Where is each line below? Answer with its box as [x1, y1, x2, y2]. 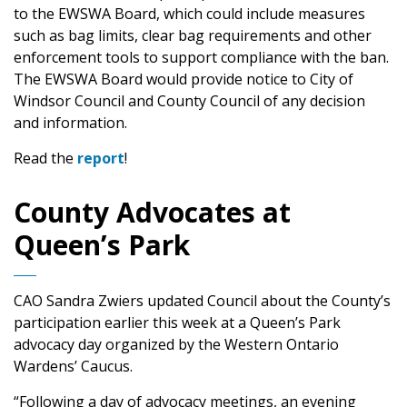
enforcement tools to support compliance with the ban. [14, 46, 389, 67]
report [77, 147, 124, 168]
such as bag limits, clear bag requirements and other [14, 25, 372, 45]
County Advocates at [14, 193, 291, 231]
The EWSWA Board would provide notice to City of [14, 68, 353, 89]
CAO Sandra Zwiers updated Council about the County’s [14, 290, 391, 311]
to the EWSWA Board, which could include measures [14, 3, 365, 24]
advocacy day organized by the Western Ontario [14, 333, 339, 354]
